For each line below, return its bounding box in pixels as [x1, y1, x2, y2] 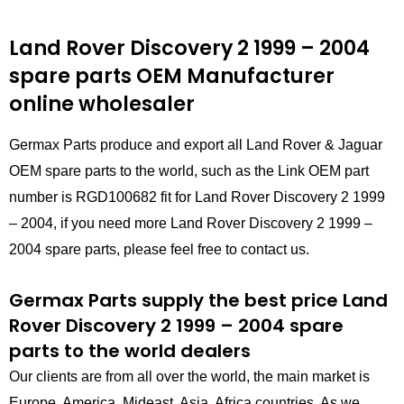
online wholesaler [9, 89, 195, 118]
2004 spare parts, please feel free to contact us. [9, 242, 309, 258]
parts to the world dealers [9, 338, 251, 364]
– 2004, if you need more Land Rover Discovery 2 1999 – [9, 216, 372, 232]
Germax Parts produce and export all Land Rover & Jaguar [9, 137, 382, 153]
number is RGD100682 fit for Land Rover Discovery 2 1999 [9, 189, 385, 206]
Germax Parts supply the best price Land [9, 288, 388, 314]
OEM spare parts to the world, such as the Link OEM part [9, 163, 369, 179]
